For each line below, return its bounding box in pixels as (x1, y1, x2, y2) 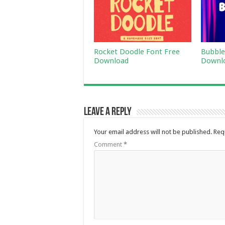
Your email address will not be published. (94, 128, 212, 136)
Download (94, 56, 129, 66)
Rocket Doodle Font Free (94, 47, 180, 57)
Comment (94, 141, 124, 149)
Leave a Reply (84, 106, 132, 119)
